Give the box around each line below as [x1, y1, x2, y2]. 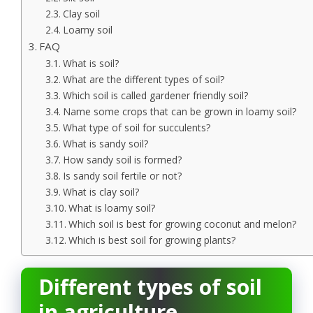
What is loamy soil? [68, 201, 155, 214]
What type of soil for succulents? [62, 121, 210, 134]
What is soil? [62, 57, 119, 70]
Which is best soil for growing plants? [68, 233, 235, 247]
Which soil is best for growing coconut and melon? [68, 217, 296, 231]
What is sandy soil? [62, 137, 148, 150]
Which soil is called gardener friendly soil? [62, 89, 248, 102]
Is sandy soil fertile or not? [62, 169, 182, 182]
